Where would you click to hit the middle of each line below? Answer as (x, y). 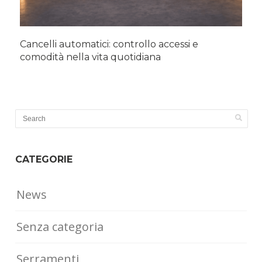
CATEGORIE (44, 160)
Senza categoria (60, 227)
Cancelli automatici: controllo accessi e (109, 44)
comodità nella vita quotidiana (91, 57)
